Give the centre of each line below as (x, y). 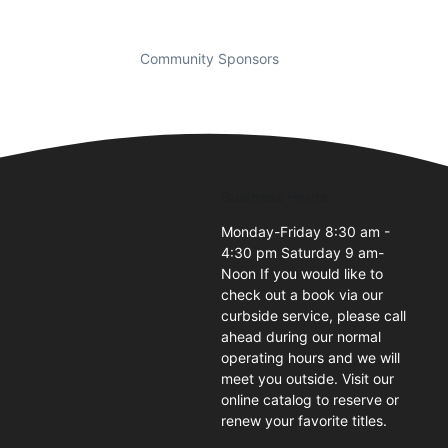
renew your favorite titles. (304, 420)
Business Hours (275, 196)
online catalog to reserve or (310, 399)
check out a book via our (302, 294)
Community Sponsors (209, 58)
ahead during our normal (301, 336)
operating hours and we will (311, 357)
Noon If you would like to (302, 273)
